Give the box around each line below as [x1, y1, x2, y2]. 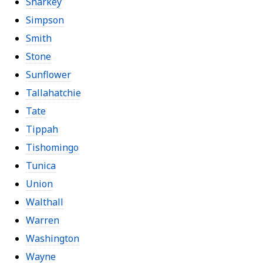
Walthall [26, 195, 63, 208]
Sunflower [26, 68, 71, 81]
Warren [26, 213, 59, 227]
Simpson [26, 13, 64, 26]
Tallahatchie [26, 86, 81, 99]
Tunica [26, 159, 56, 172]
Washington [26, 231, 79, 245]
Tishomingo [26, 140, 79, 154]
